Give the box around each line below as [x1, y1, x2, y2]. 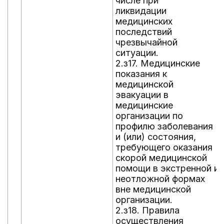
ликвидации [115, 5, 166, 16]
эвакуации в [115, 89, 168, 100]
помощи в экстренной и [115, 163, 219, 173]
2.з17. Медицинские [115, 58, 200, 68]
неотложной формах [115, 173, 205, 184]
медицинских [115, 16, 172, 26]
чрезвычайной [115, 37, 177, 47]
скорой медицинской [115, 152, 207, 163]
